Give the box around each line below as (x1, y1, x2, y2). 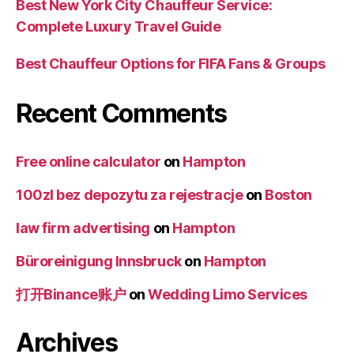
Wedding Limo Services (148, 285, 307, 303)
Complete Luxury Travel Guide (16, 17, 221, 35)
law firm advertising (16, 219, 151, 236)
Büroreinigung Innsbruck (16, 252, 182, 269)
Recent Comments (16, 97, 228, 129)
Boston (265, 186, 312, 203)
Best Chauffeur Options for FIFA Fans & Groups (16, 55, 326, 72)
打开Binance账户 (16, 285, 126, 303)
